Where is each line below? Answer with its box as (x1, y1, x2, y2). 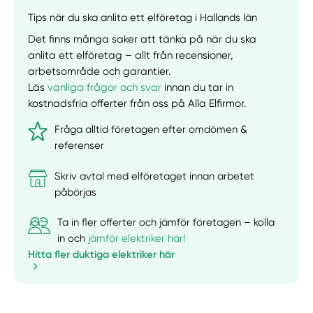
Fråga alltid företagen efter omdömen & (54, 123, 248, 136)
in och (57, 231, 89, 245)
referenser (54, 139, 105, 152)
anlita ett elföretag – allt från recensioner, (28, 48, 234, 61)
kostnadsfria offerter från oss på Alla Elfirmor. (28, 96, 247, 110)
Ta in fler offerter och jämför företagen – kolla (57, 215, 275, 228)
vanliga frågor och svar (48, 80, 162, 94)
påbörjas (54, 185, 97, 198)
